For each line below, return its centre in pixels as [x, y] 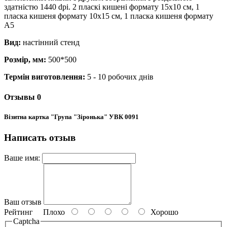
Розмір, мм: [25, 60]
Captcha [26, 221]
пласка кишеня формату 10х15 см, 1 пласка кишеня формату [109, 16]
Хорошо [162, 212]
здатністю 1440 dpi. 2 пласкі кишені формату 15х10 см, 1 [102, 7]
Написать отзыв [40, 138]
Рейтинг [18, 212]
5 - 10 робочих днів [120, 77]
